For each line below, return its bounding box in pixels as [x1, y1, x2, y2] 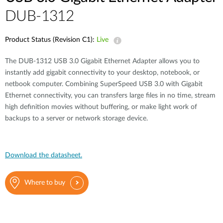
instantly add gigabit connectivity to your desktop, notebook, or [5, 69, 200, 76]
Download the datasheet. [5, 152, 82, 159]
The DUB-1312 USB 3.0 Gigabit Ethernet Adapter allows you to [5, 58, 200, 65]
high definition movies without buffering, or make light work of [5, 104, 197, 111]
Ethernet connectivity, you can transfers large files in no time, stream [5, 92, 216, 99]
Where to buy [24, 179, 66, 186]
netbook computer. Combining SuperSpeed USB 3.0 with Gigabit [5, 81, 203, 88]
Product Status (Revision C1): [5, 36, 97, 43]
